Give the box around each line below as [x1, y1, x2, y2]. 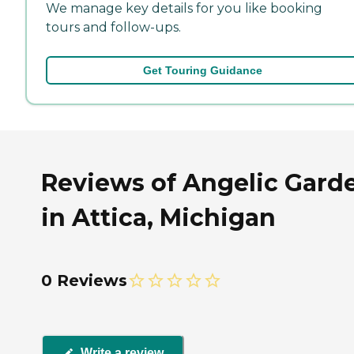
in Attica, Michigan [41, 202, 276, 232]
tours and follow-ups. [46, 19, 181, 35]
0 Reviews [41, 270, 127, 290]
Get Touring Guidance [142, 63, 262, 77]
